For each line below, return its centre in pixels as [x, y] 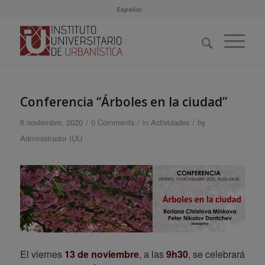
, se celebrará [216, 254]
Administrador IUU [51, 138]
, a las [152, 254]
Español [130, 9]
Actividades [170, 122]
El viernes [42, 254]
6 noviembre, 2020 [51, 122]
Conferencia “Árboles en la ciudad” [123, 102]
